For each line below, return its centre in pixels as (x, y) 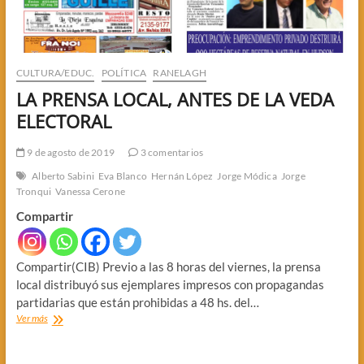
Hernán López (182, 176)
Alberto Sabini (63, 176)
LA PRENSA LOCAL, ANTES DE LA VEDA (175, 100)
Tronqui (34, 192)
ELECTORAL (63, 121)
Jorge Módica (247, 176)
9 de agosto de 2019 (69, 153)
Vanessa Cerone (90, 192)
